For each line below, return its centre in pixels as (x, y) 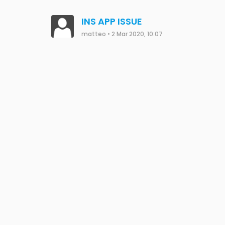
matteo (94, 34)
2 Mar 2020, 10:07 (137, 34)
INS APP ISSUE (112, 21)
